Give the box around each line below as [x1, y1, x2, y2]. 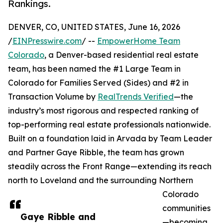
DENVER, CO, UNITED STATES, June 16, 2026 [8, 22, 180, 32]
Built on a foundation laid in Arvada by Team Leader [8, 133, 212, 144]
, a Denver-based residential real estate [44, 50, 199, 60]
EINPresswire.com [12, 36, 82, 46]
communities [162, 203, 211, 214]
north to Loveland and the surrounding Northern [8, 175, 193, 186]
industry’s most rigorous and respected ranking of [8, 106, 199, 116]
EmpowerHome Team [97, 36, 180, 46]
